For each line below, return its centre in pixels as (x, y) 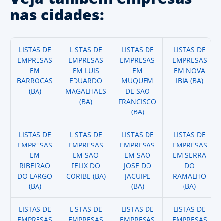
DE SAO (137, 91)
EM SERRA (189, 155)
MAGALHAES (86, 91)
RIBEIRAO (35, 166)
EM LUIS (86, 70)
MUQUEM (137, 81)
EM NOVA (189, 70)
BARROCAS (35, 81)
